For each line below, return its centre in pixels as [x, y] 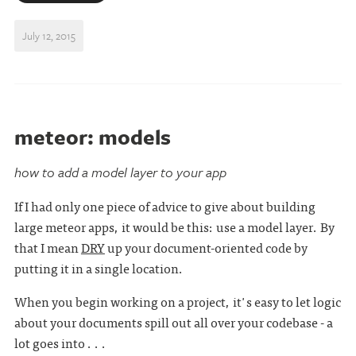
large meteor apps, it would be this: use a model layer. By [174, 226]
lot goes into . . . [60, 342]
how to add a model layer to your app [120, 172]
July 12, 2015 [48, 36]
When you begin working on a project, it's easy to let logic [177, 301]
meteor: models [92, 137]
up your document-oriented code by [206, 247]
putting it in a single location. [99, 268]
